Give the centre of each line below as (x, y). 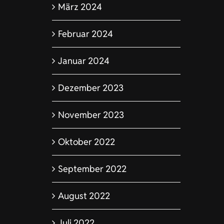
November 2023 (91, 114)
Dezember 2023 (90, 87)
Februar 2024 (85, 33)
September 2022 (92, 168)
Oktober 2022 (86, 141)
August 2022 (84, 195)
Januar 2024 (83, 60)
